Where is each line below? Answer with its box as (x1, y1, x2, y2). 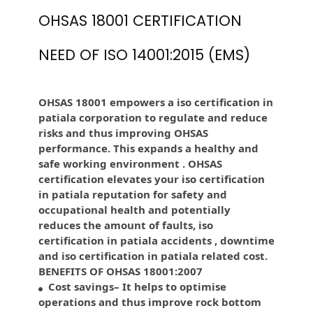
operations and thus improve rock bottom (38, 295, 261, 310)
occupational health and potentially (38, 203, 231, 217)
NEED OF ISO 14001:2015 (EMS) (38, 45, 250, 66)
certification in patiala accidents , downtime (38, 233, 275, 248)
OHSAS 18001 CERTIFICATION (38, 10, 242, 31)
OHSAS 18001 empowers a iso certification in (38, 95, 273, 110)
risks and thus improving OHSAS (38, 126, 208, 140)
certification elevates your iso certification (38, 172, 265, 187)
